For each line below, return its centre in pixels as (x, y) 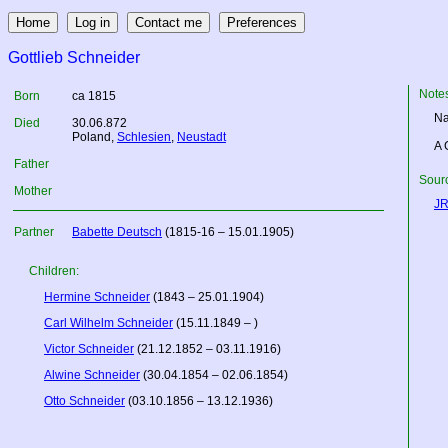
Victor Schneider (89, 349)
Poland (91, 137)
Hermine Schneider (97, 297)
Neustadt (201, 137)
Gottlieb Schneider (74, 57)
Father (31, 164)
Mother (33, 191)
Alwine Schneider (92, 375)
